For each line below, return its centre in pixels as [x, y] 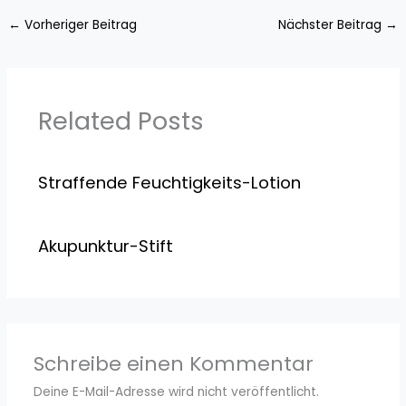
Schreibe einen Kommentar [173, 363]
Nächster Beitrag [331, 24]
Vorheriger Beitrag [79, 24]
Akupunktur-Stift [105, 246]
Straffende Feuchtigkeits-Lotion [169, 183]
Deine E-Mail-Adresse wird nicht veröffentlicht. [176, 391]
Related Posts [121, 121]
